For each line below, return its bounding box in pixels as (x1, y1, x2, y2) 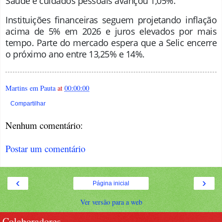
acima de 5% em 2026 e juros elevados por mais (5, 25, 217, 37)
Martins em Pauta (5, 83, 55, 93)
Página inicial (93, 180, 129, 187)
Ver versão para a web (80, 197, 142, 207)
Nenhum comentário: (5, 119, 83, 132)
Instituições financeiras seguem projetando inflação (5, 13, 217, 26)
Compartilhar (10, 100, 46, 107)
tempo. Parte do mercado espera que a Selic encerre (5, 36, 217, 49)
